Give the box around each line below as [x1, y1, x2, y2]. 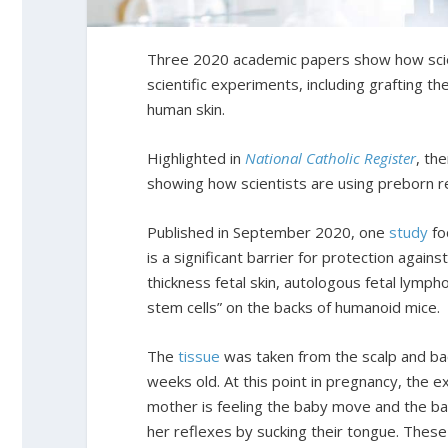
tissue [178, 345, 220, 366]
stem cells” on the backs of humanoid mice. [147, 296, 440, 317]
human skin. [147, 98, 225, 119]
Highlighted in [147, 147, 245, 168]
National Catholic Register [245, 147, 416, 168]
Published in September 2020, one [147, 221, 389, 242]
